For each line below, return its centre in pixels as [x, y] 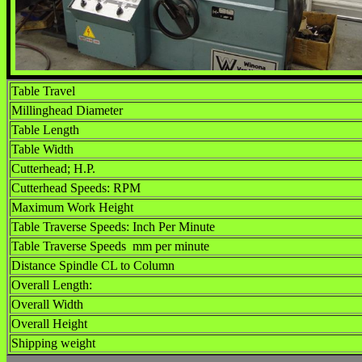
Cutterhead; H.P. [53, 168]
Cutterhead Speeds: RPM [76, 188]
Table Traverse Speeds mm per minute [110, 246]
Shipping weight [53, 343]
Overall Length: [52, 285]
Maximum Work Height [72, 207]
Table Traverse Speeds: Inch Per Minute [113, 227]
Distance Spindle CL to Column [93, 265]
